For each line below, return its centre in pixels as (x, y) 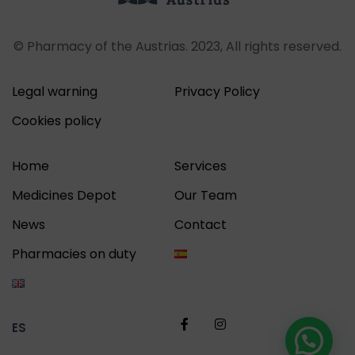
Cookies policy (57, 121)
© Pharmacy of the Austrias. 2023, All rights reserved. (177, 46)
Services (200, 166)
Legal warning (55, 92)
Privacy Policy (217, 92)
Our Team (205, 195)
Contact (200, 225)
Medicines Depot (64, 195)
